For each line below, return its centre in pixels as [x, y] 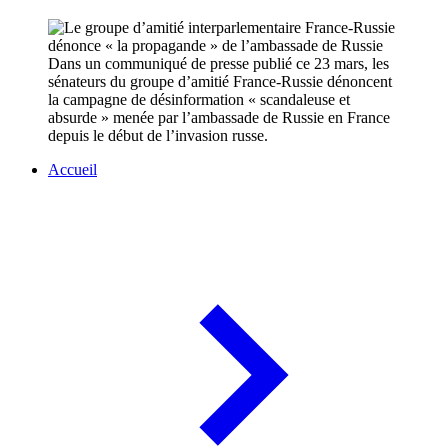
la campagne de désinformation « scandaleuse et [199, 100]
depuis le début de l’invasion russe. [158, 136]
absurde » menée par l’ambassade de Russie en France [219, 118]
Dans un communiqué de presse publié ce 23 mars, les [218, 64]
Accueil [72, 170]
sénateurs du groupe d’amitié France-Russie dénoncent [220, 82]
